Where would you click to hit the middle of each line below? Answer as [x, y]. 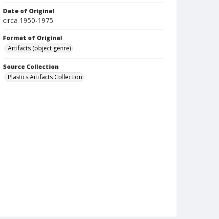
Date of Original [29, 11]
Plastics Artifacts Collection [45, 77]
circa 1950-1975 [28, 20]
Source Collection [31, 67]
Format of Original [33, 38]
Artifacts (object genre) [39, 48]
